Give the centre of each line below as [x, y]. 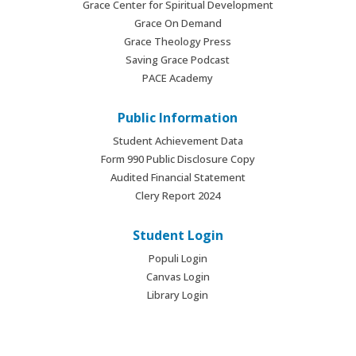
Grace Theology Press [178, 42]
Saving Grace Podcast [178, 60]
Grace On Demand [178, 23]
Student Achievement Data [178, 141]
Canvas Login [178, 277]
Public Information [178, 118]
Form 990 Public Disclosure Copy [178, 159]
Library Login [178, 295]
